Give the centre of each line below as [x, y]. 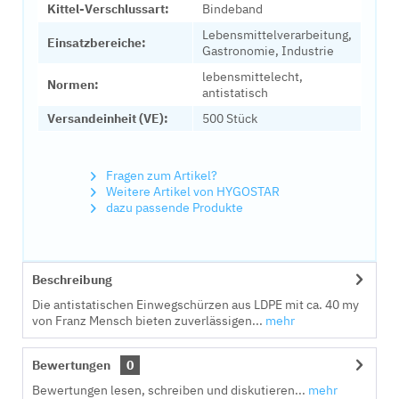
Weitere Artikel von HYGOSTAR [191, 191]
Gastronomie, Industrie [268, 51]
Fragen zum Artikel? [160, 175]
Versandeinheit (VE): [108, 118]
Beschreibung [72, 280]
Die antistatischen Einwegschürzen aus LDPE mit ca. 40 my [195, 305]
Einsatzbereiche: [97, 43]
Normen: [73, 85]
